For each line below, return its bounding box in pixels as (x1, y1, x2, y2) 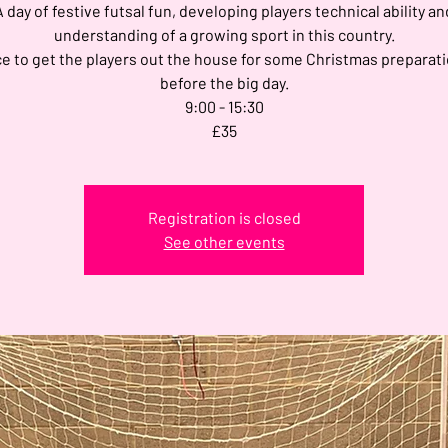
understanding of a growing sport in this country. (53, 24, 395, 44)
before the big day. (159, 72, 289, 92)
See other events (163, 231, 285, 251)
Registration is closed (147, 207, 301, 227)
